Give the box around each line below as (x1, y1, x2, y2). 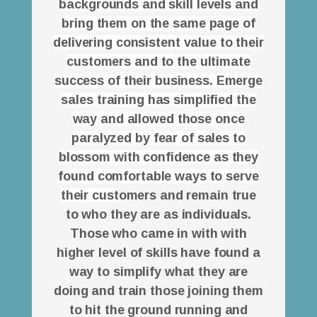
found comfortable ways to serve (58, 169, 259, 184)
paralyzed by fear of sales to (71, 131, 246, 146)
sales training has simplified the (61, 93, 256, 108)
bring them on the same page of (62, 16, 255, 31)
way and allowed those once (72, 112, 245, 127)
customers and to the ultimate (67, 54, 250, 69)
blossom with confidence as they (58, 150, 259, 165)
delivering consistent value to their (53, 35, 264, 50)
